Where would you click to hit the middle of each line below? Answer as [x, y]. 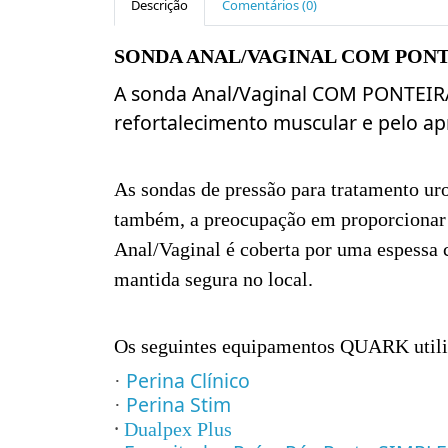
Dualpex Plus [178, 429]
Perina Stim [178, 404]
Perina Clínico [188, 380]
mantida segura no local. [213, 280]
